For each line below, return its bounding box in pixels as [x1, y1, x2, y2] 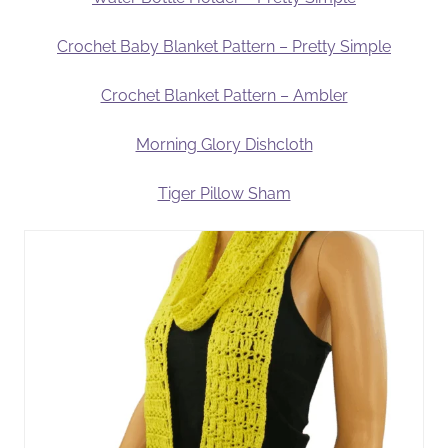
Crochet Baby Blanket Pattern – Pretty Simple [57, 37, 391, 57]
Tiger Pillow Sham [157, 184, 291, 204]
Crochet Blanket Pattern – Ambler [100, 86, 348, 106]
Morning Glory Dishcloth [135, 135, 313, 155]
